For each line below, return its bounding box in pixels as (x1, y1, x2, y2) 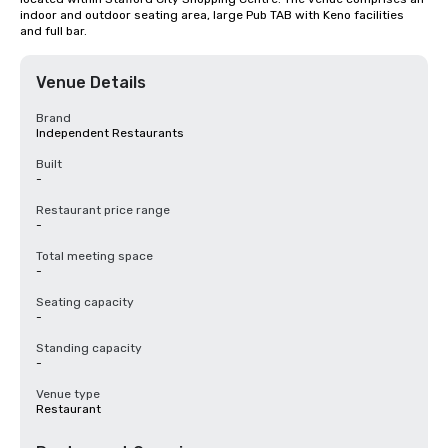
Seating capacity (36, 295, 134, 309)
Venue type (36, 387, 100, 401)
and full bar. (20, 24, 87, 38)
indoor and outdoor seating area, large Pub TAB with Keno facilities (20, 8, 404, 22)
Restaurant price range (36, 203, 170, 217)
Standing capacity (36, 341, 142, 355)
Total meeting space (36, 249, 153, 263)
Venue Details (36, 73, 146, 92)
